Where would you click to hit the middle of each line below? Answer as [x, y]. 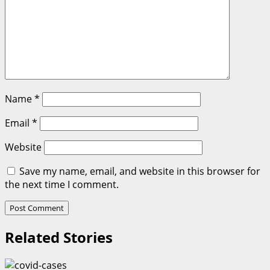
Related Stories [59, 237]
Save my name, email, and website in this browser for [140, 171]
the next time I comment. [62, 184]
